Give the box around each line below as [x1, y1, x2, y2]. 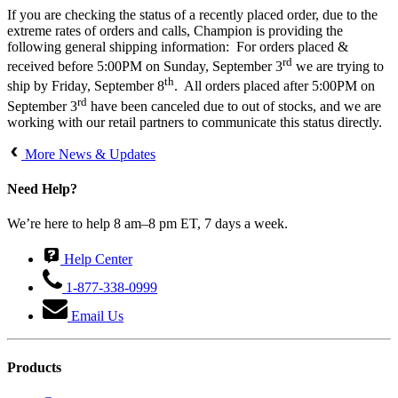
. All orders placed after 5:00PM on [174, 78, 375, 94]
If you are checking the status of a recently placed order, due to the [7, 6, 378, 22]
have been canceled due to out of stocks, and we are [87, 98, 381, 114]
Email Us [68, 308, 123, 324]
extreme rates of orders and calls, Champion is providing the [7, 22, 343, 38]
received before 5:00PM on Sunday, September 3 [7, 59, 283, 75]
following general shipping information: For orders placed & [7, 38, 348, 54]
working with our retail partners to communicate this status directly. [7, 114, 382, 130]
